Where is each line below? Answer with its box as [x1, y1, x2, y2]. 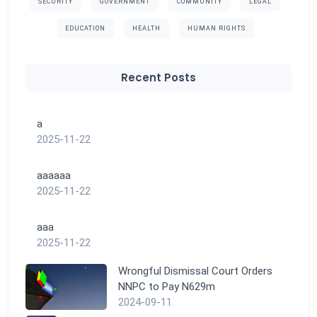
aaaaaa [37, 168, 71, 182]
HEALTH [132, 25, 161, 33]
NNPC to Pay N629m [118, 280, 216, 294]
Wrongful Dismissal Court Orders [118, 265, 273, 278]
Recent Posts [121, 70, 196, 86]
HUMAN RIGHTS [187, 25, 246, 33]
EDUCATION [64, 25, 105, 33]
